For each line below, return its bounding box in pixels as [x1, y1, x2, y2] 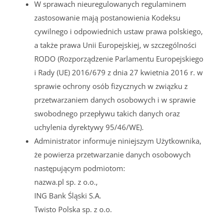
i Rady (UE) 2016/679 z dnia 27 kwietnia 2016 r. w [34, 67, 203, 77]
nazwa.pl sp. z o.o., [34, 176, 98, 187]
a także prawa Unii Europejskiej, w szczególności [34, 40, 197, 50]
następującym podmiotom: [34, 163, 125, 173]
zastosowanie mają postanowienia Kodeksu [34, 12, 180, 22]
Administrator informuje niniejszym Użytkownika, [34, 135, 201, 146]
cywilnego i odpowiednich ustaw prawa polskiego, [34, 26, 203, 36]
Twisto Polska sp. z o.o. [34, 204, 112, 214]
